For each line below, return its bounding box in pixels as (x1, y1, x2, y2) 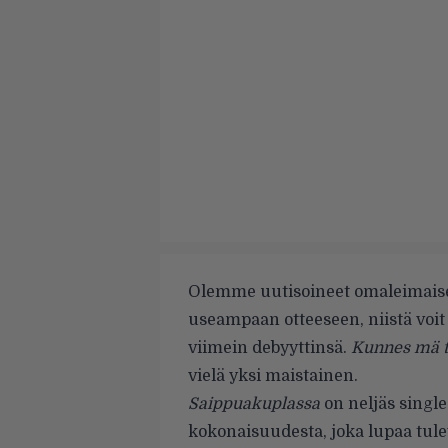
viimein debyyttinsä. (188, 339, 351, 357)
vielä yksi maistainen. (188, 367, 358, 385)
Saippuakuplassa (188, 395, 320, 413)
